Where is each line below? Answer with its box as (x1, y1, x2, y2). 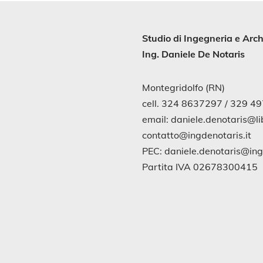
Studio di (141, 32, 184, 44)
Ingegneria (183, 32, 235, 44)
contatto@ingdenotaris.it (141, 129, 251, 141)
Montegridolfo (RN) (141, 82, 225, 93)
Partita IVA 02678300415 (141, 161, 258, 173)
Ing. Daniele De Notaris (141, 48, 245, 60)
